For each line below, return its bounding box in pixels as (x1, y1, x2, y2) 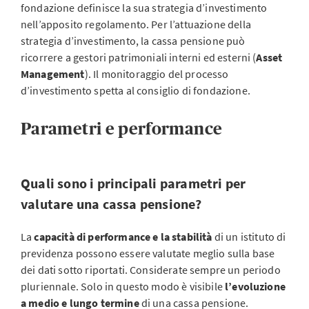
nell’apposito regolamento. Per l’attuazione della (21, 17, 251, 31)
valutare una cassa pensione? (21, 195, 202, 212)
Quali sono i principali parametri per (21, 175, 246, 192)
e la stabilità (152, 230, 212, 243)
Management (21, 67, 85, 81)
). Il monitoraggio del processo (84, 67, 229, 81)
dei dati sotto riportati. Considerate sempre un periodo (21, 263, 281, 277)
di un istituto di (212, 230, 286, 243)
